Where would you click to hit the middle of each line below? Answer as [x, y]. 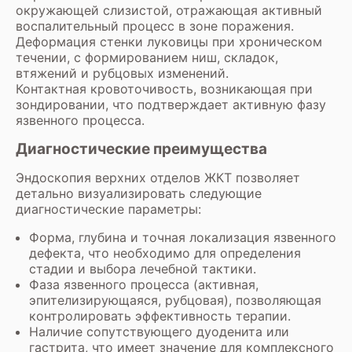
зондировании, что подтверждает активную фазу [171, 104]
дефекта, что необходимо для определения [165, 253]
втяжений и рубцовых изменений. [122, 73]
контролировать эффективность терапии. [160, 316]
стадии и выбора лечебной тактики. [143, 269]
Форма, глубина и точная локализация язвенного [183, 237]
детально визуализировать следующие [139, 193]
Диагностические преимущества [143, 149]
